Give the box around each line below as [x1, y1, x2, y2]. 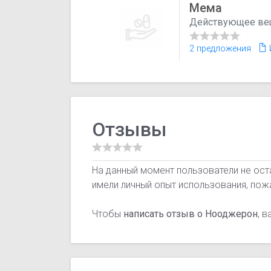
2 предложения [189, 43, 252, 54]
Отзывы [92, 118, 168, 142]
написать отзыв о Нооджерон [123, 208, 258, 220]
